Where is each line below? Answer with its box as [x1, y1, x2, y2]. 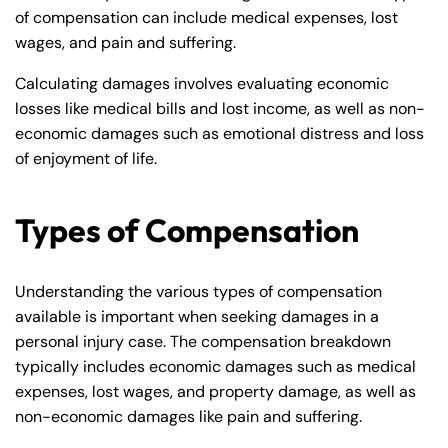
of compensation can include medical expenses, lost [15, 7, 398, 29]
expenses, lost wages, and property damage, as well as [15, 381, 416, 403]
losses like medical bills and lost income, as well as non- [15, 98, 425, 120]
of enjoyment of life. [15, 148, 157, 170]
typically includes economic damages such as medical [15, 356, 416, 378]
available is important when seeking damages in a [15, 306, 379, 328]
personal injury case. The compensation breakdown [15, 331, 391, 353]
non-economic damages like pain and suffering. [15, 406, 362, 428]
